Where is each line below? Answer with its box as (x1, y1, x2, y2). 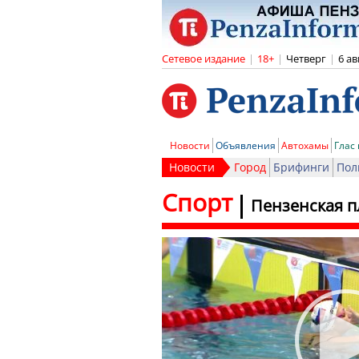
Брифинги (273, 159, 329, 175)
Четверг (286, 51, 326, 66)
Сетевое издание (162, 51, 245, 66)
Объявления (216, 139, 276, 152)
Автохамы (281, 139, 329, 152)
